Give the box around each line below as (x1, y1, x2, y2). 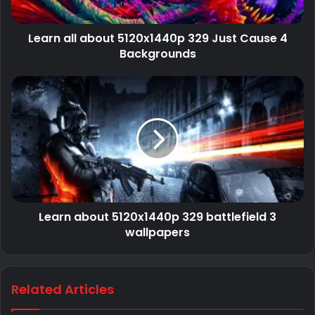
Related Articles (11, 281, 114, 299)
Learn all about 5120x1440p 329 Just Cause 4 (27, 30, 288, 47)
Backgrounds (119, 46, 196, 63)
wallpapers (125, 224, 190, 241)
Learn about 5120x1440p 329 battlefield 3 (39, 209, 276, 226)
